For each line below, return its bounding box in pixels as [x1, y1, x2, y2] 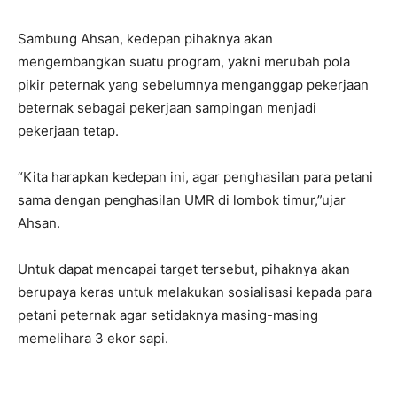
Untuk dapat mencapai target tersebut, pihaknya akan [18, 260, 350, 277]
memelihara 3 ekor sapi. [18, 329, 168, 346]
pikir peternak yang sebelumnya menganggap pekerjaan [18, 75, 369, 93]
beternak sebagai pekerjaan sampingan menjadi [18, 98, 316, 116]
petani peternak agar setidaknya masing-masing [18, 306, 318, 323]
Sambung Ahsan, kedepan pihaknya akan [18, 29, 273, 47]
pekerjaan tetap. [18, 121, 119, 139]
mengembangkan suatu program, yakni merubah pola [18, 52, 350, 70]
